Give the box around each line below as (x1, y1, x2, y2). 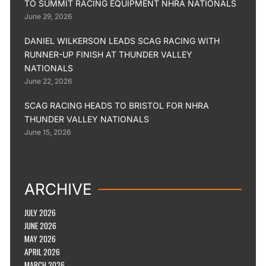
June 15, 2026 (24, 128, 71, 137)
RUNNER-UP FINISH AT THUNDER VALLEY (24, 49, 193, 60)
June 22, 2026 (24, 77, 72, 86)
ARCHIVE (24, 180, 93, 199)
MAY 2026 (24, 233, 56, 245)
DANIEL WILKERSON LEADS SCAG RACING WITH (24, 36, 220, 46)
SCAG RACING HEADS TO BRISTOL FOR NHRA (24, 100, 210, 111)
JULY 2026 (24, 207, 56, 219)
